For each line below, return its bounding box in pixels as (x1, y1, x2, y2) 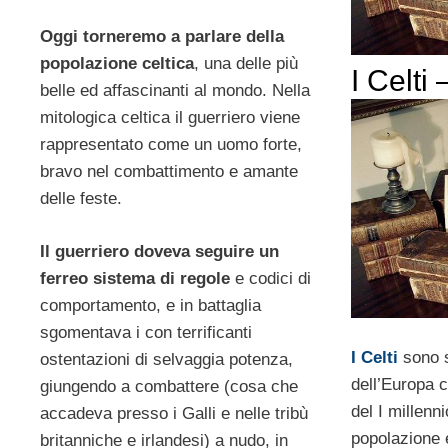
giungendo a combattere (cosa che (40, 376, 298, 396)
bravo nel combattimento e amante (40, 162, 298, 182)
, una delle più (194, 54, 298, 74)
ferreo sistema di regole (40, 268, 230, 288)
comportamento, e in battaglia (40, 295, 261, 315)
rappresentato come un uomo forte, (40, 135, 302, 155)
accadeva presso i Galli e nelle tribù (40, 403, 308, 423)
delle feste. (40, 189, 122, 209)
